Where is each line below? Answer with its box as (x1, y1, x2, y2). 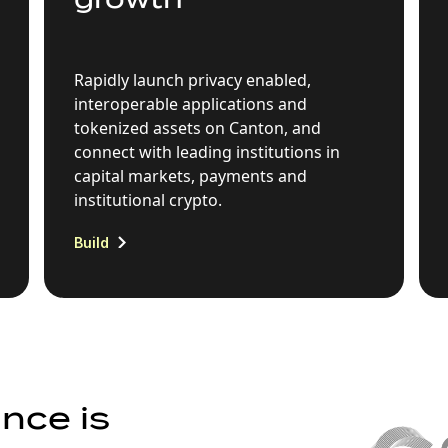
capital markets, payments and (74, 164, 307, 187)
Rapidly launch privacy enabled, (74, 68, 311, 91)
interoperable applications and (74, 92, 307, 115)
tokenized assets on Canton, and (74, 116, 321, 139)
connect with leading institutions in (74, 140, 340, 163)
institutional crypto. (74, 188, 222, 211)
